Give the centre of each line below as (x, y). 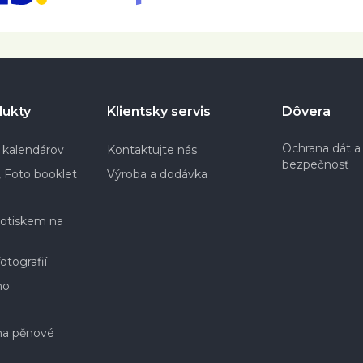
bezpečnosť (315, 164)
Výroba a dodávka (158, 174)
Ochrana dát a (321, 148)
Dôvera (306, 111)
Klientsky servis (159, 111)
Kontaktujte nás (152, 149)
